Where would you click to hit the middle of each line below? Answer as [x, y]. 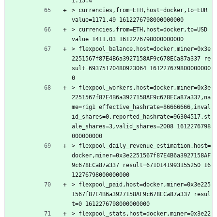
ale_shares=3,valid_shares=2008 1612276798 [141, 126]
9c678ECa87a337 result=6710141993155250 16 [141, 165]
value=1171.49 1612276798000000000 [128, 20]
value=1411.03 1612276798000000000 [128, 39]
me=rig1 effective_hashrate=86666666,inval [141, 107]
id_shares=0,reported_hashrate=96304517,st [141, 116]
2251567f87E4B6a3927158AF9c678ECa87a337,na [141, 97]
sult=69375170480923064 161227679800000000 [141, 68]
